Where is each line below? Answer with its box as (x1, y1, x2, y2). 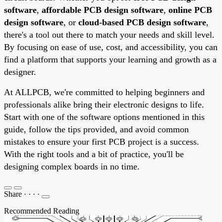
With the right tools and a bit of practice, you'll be (4, 149, 184, 159)
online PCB (168, 4, 212, 15)
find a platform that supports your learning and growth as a (4, 54, 217, 64)
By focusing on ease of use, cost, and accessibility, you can (4, 42, 218, 52)
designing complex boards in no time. (4, 161, 140, 171)
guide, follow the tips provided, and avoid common (4, 124, 189, 134)
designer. (4, 66, 36, 77)
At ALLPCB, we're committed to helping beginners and (4, 87, 205, 97)
